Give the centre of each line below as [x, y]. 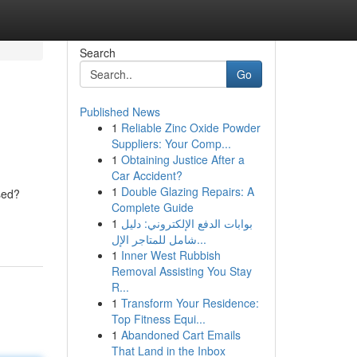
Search [97, 53]
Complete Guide [152, 207]
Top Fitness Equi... [158, 319]
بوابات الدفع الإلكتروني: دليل [186, 223]
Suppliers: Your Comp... [171, 143]
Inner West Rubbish [171, 255]
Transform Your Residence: [190, 303]
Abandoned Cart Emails [180, 335]
